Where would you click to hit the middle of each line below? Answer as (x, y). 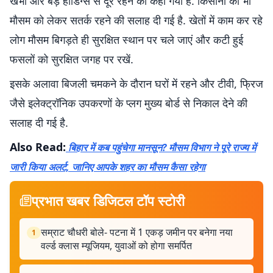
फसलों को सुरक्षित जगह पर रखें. (72, 59)
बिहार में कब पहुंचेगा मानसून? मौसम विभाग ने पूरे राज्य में (161, 147)
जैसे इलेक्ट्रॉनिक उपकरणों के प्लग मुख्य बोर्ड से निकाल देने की (129, 103)
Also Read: (38, 147)
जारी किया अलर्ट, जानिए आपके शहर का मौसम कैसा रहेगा (108, 167)
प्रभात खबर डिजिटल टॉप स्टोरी (108, 200)
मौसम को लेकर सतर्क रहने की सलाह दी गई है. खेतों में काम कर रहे (136, 20)
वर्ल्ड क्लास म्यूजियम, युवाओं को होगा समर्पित (116, 245)
